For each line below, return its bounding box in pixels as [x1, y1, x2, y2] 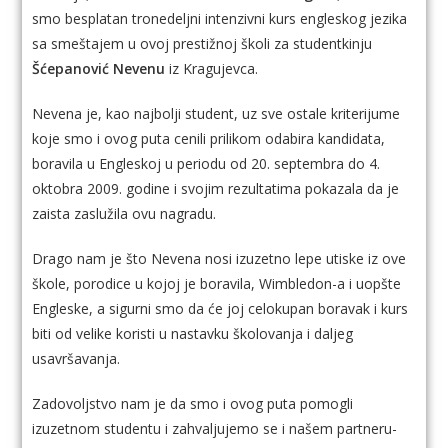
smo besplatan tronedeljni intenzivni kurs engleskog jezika [32, 9, 408, 29]
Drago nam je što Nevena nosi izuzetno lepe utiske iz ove [32, 249, 407, 269]
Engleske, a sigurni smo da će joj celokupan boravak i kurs [32, 299, 409, 319]
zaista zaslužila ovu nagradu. [32, 204, 217, 224]
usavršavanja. [32, 349, 121, 369]
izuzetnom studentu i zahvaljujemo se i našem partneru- [32, 419, 398, 439]
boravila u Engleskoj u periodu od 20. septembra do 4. [32, 154, 381, 174]
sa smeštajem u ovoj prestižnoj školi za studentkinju [32, 34, 373, 54]
